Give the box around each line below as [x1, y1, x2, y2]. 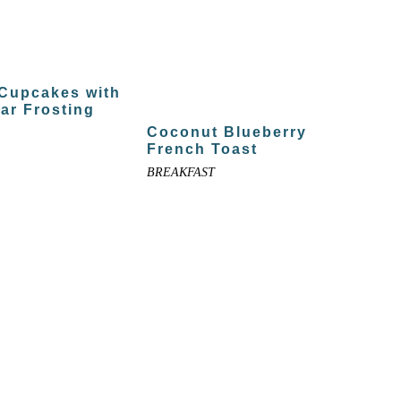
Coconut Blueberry [147, 124, 308, 140]
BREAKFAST [147, 165, 216, 179]
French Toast [147, 141, 259, 157]
